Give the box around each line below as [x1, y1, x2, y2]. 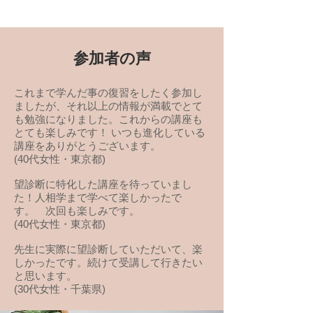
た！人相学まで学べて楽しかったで [14, 191, 182, 203]
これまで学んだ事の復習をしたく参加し [14, 87, 203, 99]
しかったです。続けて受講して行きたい [14, 256, 203, 268]
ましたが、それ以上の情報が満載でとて [14, 100, 203, 112]
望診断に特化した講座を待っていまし [14, 178, 192, 190]
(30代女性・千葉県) [14, 283, 105, 295]
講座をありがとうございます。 [14, 140, 161, 152]
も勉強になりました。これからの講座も [14, 113, 203, 125]
